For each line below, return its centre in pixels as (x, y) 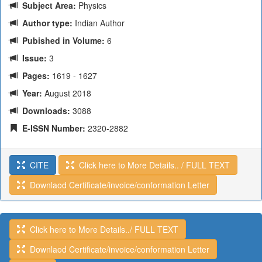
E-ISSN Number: (51, 128)
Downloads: (44, 111)
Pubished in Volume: (61, 40)
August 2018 (67, 93)
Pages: (34, 75)
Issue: (32, 58)
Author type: (45, 23)
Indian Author (99, 23)
